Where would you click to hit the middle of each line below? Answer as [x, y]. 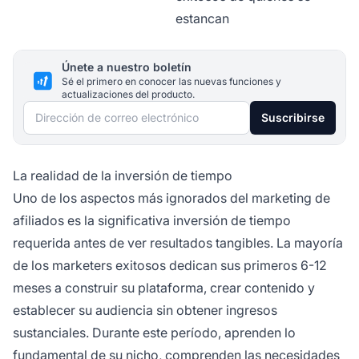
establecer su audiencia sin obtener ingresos [145, 311]
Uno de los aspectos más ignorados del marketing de [171, 198]
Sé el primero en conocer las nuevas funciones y [171, 82]
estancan [202, 19]
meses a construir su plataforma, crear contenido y [164, 288]
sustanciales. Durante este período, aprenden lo [154, 333]
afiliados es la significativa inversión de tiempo [152, 221]
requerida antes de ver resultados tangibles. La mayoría [178, 243]
